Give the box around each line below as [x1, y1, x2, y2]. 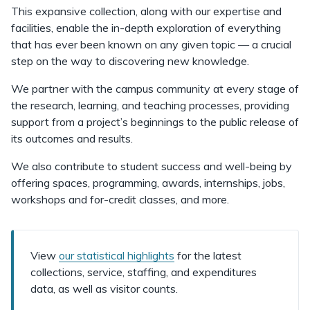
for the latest [174, 248, 241, 262]
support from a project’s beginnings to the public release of [11, 115, 299, 129]
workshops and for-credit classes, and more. [11, 192, 229, 206]
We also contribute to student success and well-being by [11, 159, 292, 173]
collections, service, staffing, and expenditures [30, 265, 257, 279]
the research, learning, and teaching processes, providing [11, 98, 289, 112]
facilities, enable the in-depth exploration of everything [11, 21, 281, 35]
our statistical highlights [59, 248, 174, 262]
